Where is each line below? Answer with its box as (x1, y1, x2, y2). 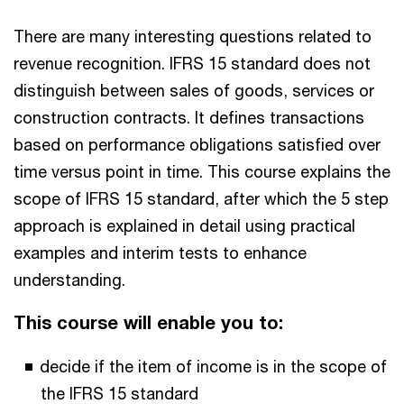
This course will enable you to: (14, 311, 283, 333)
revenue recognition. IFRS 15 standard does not (14, 52, 371, 73)
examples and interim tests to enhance (14, 242, 307, 262)
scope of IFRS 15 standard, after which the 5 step (14, 188, 389, 208)
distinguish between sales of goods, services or (14, 79, 374, 100)
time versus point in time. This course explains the (14, 161, 390, 181)
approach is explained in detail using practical (14, 215, 355, 235)
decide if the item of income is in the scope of (40, 355, 387, 376)
